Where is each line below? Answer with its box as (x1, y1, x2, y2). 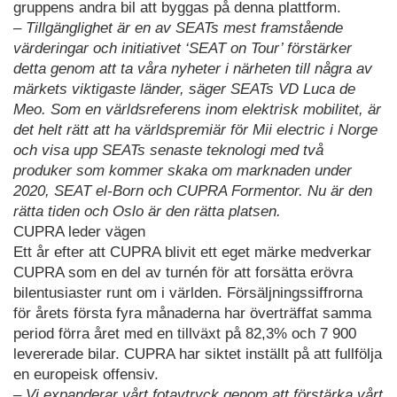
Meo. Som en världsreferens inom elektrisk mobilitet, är (13, 100, 381, 118)
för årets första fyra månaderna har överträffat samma (13, 304, 371, 322)
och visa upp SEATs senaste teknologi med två (13, 141, 323, 159)
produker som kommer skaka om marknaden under (13, 161, 352, 179)
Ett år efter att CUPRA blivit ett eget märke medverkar (13, 243, 371, 261)
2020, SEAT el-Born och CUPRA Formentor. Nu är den (13, 182, 372, 199)
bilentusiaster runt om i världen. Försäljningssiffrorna (13, 284, 362, 301)
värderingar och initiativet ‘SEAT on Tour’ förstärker (13, 39, 352, 57)
